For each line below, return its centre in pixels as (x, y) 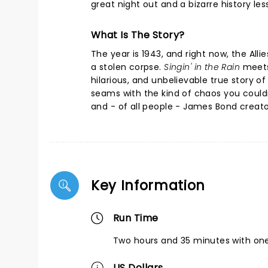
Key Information (148, 185)
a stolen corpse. (128, 67)
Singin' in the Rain (202, 67)
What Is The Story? (138, 35)
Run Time (136, 218)
